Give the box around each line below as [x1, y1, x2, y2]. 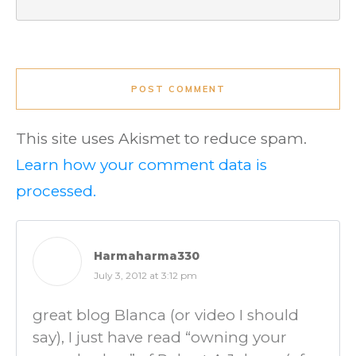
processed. [16, 182, 96, 200]
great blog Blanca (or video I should [33, 306, 299, 324]
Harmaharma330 [94, 249, 199, 263]
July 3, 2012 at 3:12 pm [94, 269, 197, 281]
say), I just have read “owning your [33, 328, 287, 346]
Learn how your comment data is [16, 156, 267, 174]
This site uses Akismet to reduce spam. [16, 130, 307, 148]
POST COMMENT [130, 83, 226, 95]
